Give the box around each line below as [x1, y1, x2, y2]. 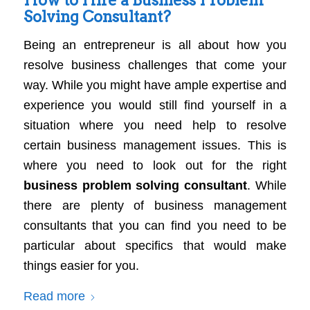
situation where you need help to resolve [23, 118, 287, 133]
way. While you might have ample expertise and [23, 78, 287, 93]
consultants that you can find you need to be [23, 219, 287, 233]
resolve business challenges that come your [23, 58, 287, 73]
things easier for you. [23, 259, 139, 273]
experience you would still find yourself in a [23, 98, 287, 113]
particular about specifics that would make [23, 239, 287, 253]
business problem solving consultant [23, 179, 248, 193]
